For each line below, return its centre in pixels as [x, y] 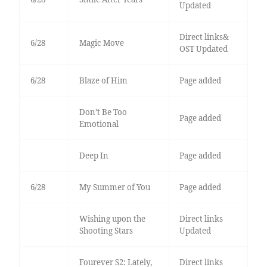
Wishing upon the [112, 219]
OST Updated [203, 49]
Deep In [94, 156]
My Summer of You [114, 187]
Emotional [99, 124]
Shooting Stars [106, 231]
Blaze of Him [103, 81]
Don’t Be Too [103, 112]
